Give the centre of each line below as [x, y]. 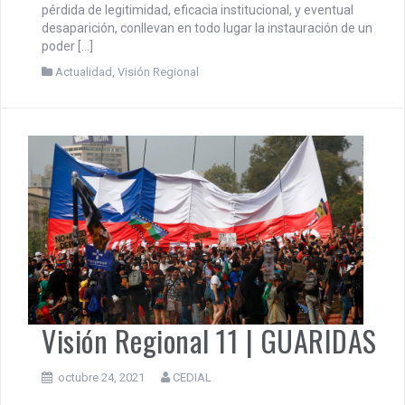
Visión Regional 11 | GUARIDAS [209, 341]
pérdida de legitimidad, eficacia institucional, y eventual [198, 9]
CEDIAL [192, 378]
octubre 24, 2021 [101, 378]
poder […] [67, 46]
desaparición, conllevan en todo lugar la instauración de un [207, 28]
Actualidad [84, 71]
